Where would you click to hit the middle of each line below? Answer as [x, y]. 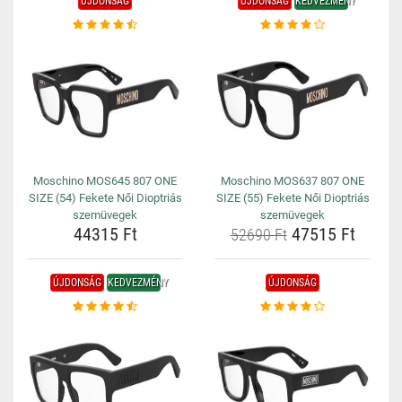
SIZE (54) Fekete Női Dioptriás [105, 198]
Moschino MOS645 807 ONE [105, 181]
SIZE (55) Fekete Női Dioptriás [293, 198]
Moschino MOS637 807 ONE [293, 181]
